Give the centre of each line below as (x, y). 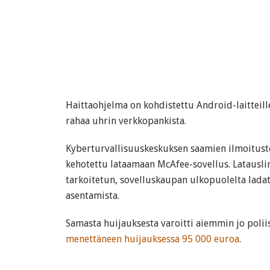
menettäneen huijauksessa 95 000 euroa (152, 239)
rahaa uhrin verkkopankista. (126, 121)
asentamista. (93, 196)
